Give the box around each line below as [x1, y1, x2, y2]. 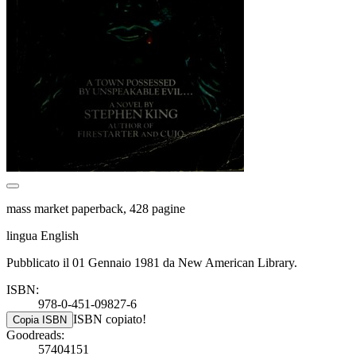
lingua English [6, 228, 79, 242]
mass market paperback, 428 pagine [6, 201, 185, 215]
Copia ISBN [13, 313, 67, 326]
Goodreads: [6, 327, 64, 342]
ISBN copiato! [73, 311, 146, 326]
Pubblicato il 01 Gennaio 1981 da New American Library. [6, 255, 297, 269]
